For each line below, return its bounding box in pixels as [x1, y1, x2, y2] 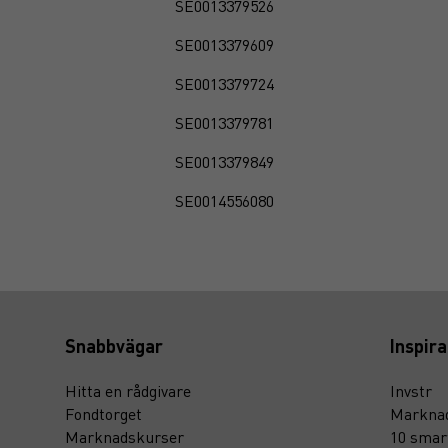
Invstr [390, 380, 432, 401]
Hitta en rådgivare [65, 380, 191, 401]
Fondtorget [65, 403, 142, 424]
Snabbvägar [65, 334, 163, 357]
